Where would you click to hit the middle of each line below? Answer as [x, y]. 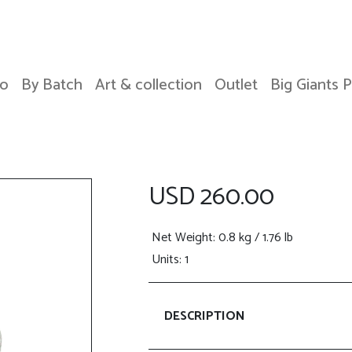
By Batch [52, 85]
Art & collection [148, 85]
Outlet [236, 85]
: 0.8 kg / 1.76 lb [253, 238]
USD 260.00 [211, 197]
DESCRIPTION [205, 316]
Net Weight [182, 238]
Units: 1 [170, 260]
